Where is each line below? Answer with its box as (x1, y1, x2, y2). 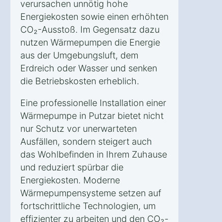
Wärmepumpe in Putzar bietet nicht (20, 110, 164, 121)
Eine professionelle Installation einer (20, 97, 166, 108)
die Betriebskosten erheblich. (20, 75, 139, 86)
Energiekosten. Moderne (20, 174, 120, 185)
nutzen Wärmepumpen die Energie (20, 37, 160, 48)
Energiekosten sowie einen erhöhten (20, 11, 168, 22)
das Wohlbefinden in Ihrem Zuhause (20, 149, 167, 160)
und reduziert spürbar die (20, 162, 123, 172)
